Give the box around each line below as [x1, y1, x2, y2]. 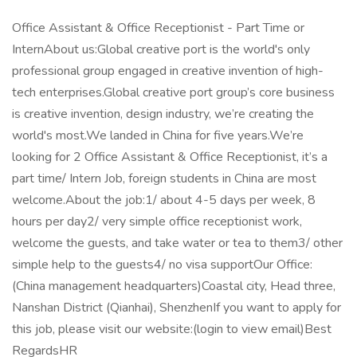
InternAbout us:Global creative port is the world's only [12, 41, 310, 58]
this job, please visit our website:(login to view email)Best [12, 320, 331, 338]
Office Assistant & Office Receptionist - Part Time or [12, 19, 304, 37]
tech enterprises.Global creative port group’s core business [12, 84, 335, 101]
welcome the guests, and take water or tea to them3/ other [12, 234, 343, 252]
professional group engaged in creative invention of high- [12, 62, 324, 80]
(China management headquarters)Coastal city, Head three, [12, 277, 335, 295]
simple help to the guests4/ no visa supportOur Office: [12, 256, 312, 273]
